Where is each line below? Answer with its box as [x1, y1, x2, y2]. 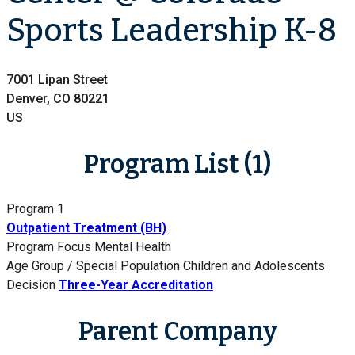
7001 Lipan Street [6, 72, 108, 88]
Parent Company [78, 316, 277, 346]
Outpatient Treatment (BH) [6, 220, 166, 236]
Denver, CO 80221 [6, 91, 109, 107]
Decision [6, 277, 55, 293]
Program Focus [6, 239, 91, 255]
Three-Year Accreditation [59, 277, 213, 293]
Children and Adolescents [183, 258, 325, 274]
